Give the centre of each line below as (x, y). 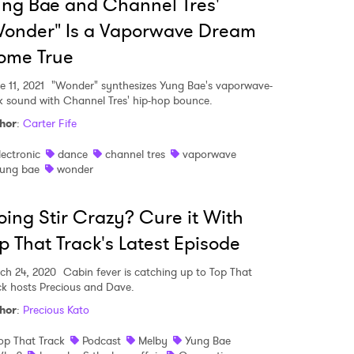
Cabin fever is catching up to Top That (156, 272)
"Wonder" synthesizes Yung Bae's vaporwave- (160, 85)
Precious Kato (56, 310)
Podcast (102, 341)
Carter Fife (50, 123)
